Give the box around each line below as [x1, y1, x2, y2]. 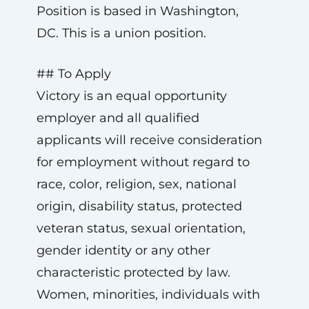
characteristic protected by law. [36, 265, 230, 280]
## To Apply [36, 66, 111, 81]
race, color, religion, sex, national [36, 177, 237, 192]
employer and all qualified [36, 110, 199, 126]
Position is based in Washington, [36, 3, 239, 19]
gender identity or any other [36, 243, 210, 258]
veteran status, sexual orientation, [36, 221, 246, 236]
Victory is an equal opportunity [36, 88, 227, 103]
